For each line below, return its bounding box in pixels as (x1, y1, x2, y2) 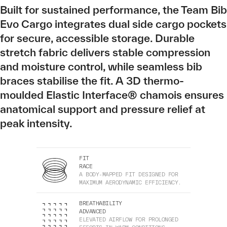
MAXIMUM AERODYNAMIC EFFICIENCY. (79, 179, 181, 186)
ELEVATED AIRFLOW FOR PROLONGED (79, 216, 178, 223)
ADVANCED (79, 208, 105, 215)
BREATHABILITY (79, 200, 122, 207)
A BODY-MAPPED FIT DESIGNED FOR (79, 171, 178, 178)
